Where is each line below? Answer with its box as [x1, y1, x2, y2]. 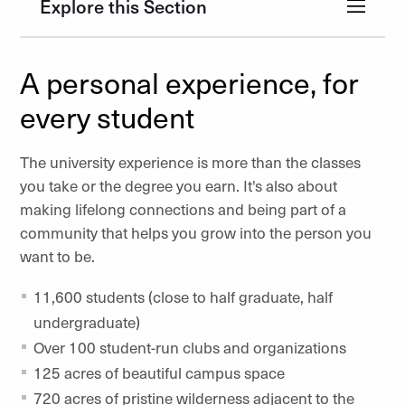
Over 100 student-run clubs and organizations [33, 336, 346, 359]
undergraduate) [33, 311, 140, 334]
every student [20, 97, 194, 137]
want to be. [20, 245, 95, 268]
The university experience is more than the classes [20, 151, 361, 174]
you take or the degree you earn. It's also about [20, 174, 337, 197]
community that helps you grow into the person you [20, 221, 372, 244]
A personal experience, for [20, 62, 359, 103]
